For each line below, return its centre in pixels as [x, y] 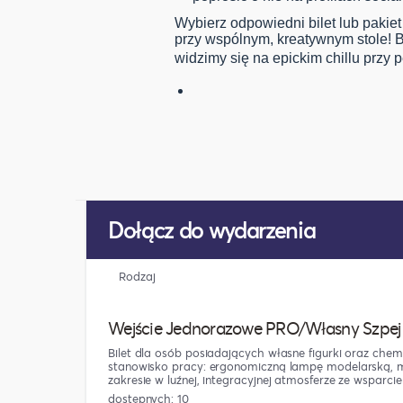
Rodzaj [137, 277]
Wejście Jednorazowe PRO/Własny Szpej [255, 328]
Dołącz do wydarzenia [212, 230]
